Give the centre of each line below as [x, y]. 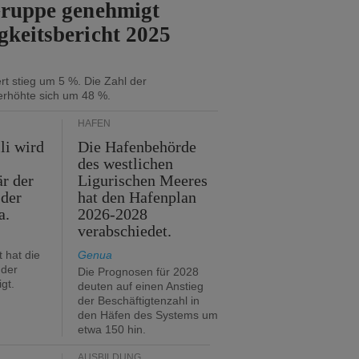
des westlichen [126, 163]
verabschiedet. [125, 231]
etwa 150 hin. [112, 329]
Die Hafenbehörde [137, 147]
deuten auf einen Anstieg [141, 286]
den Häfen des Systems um [148, 315]
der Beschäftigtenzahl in [139, 301]
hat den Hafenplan [137, 197]
